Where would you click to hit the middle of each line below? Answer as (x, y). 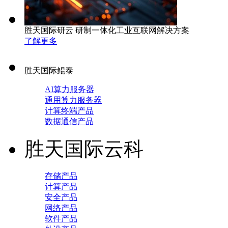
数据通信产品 (69, 121)
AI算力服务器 (69, 89)
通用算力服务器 (73, 100)
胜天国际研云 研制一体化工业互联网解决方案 (107, 30)
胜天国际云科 (84, 149)
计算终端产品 (69, 111)
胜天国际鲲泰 (49, 70)
